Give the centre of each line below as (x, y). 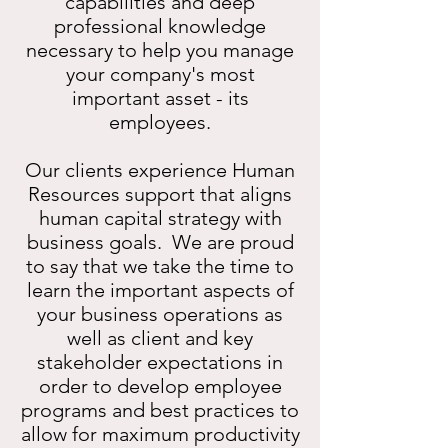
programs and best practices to (160, 410)
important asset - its (160, 98)
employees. (160, 122)
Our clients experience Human (160, 170)
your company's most (160, 74)
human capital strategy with (160, 218)
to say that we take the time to (160, 266)
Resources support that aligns (160, 194)
